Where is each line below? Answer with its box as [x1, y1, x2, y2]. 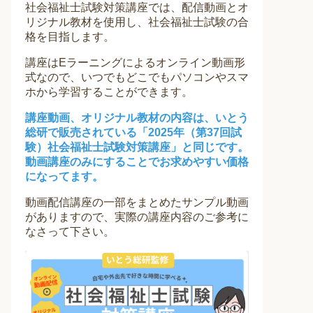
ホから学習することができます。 [25, 86, 193, 98]
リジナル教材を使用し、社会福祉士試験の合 [25, 16, 249, 28]
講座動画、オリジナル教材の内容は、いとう [25, 112, 249, 124]
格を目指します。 [25, 31, 115, 43]
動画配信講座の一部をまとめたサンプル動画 [25, 196, 249, 208]
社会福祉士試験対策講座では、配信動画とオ [25, 1, 249, 13]
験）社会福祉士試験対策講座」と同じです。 [25, 141, 249, 153]
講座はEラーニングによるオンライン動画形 [25, 57, 245, 68]
